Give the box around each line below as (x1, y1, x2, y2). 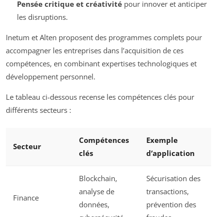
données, (79, 199, 109, 209)
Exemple (146, 135, 178, 145)
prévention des (146, 199, 196, 209)
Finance (13, 192, 39, 202)
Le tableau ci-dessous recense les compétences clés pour (6, 92, 194, 102)
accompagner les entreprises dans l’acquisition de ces (6, 46, 184, 56)
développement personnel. (6, 72, 95, 82)
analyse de (79, 186, 114, 196)
